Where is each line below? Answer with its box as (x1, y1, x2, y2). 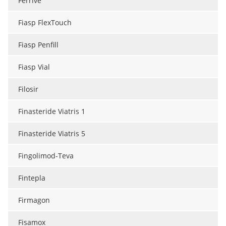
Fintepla (18, 173, 45, 183)
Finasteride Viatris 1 (18, 106, 85, 117)
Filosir (18, 84, 38, 94)
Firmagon (18, 195, 50, 205)
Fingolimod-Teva (18, 151, 74, 161)
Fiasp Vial (18, 62, 50, 72)
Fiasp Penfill (18, 40, 59, 50)
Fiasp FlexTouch (18, 18, 72, 28)
